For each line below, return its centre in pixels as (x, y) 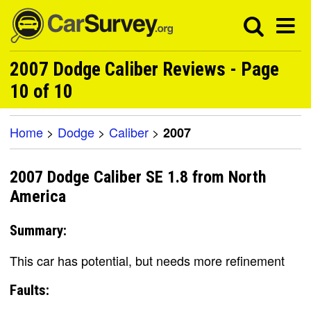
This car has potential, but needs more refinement (147, 260)
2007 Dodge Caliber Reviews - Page (144, 69)
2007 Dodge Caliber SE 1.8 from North (138, 177)
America (38, 197)
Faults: (30, 290)
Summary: (38, 230)
